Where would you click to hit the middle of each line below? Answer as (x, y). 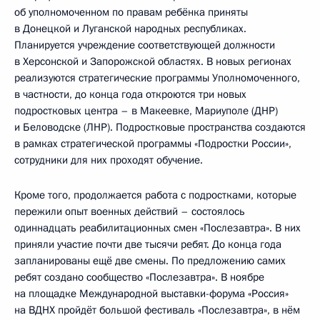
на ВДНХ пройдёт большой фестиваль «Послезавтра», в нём (157, 310)
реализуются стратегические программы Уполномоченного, (157, 78)
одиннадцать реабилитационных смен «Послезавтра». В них (157, 228)
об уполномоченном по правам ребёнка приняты (131, 12)
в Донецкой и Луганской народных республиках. (130, 29)
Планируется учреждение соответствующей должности (145, 45)
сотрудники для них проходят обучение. (109, 160)
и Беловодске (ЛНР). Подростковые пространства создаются (160, 127)
